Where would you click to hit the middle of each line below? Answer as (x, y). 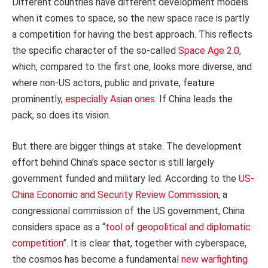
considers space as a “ (59, 227)
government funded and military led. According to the (125, 178)
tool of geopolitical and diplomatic (178, 227)
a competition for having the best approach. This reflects (132, 35)
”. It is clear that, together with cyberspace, (155, 243)
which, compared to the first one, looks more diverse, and (132, 67)
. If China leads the (194, 99)
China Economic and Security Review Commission (115, 194)
